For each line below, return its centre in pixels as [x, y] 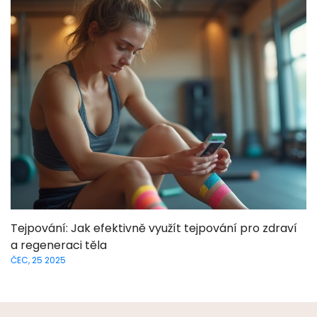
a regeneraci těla [59, 245]
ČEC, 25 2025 [38, 260]
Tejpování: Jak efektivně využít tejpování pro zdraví [154, 228]
